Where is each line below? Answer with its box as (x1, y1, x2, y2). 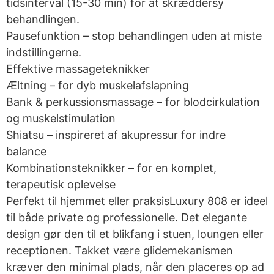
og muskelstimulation (6, 112, 116, 125)
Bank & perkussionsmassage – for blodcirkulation (6, 95, 260, 109)
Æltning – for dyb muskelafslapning (6, 79, 189, 92)
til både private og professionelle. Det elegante (6, 211, 247, 224)
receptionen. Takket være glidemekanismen (6, 244, 233, 257)
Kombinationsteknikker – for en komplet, (6, 161, 217, 175)
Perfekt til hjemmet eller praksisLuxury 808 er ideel (6, 194, 268, 208)
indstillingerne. (6, 46, 81, 59)
